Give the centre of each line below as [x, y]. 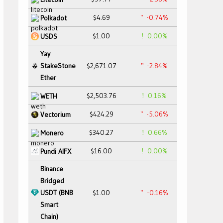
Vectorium [56, 114]
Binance [52, 169]
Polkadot [54, 18]
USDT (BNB [57, 193]
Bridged [52, 181]
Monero [52, 133]
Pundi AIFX [56, 151]
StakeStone [58, 66]
